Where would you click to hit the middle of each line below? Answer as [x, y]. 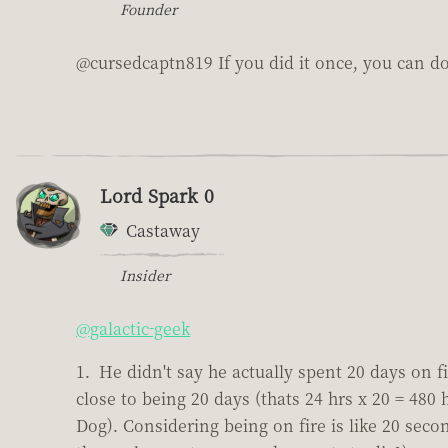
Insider [145, 274]
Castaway [163, 230]
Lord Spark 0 [157, 194]
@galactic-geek [133, 328]
